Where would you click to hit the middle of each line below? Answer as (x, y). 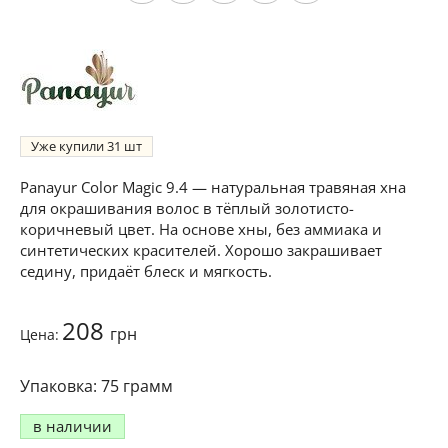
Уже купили (69, 146)
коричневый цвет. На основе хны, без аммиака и (201, 229)
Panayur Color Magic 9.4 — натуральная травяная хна (213, 187)
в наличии (72, 426)
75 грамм (137, 386)
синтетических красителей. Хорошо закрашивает (201, 250)
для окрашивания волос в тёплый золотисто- (187, 208)
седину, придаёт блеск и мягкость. (146, 271)
